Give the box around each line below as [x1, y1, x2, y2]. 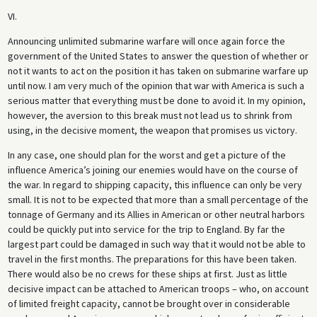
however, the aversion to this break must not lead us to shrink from [7, 109, 292, 122]
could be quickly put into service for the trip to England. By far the [7, 223, 285, 236]
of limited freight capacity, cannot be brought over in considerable [7, 297, 290, 311]
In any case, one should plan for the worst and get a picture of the [7, 149, 286, 162]
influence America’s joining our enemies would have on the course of [7, 163, 298, 177]
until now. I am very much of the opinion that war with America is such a [7, 79, 304, 93]
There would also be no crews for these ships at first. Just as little [7, 267, 287, 281]
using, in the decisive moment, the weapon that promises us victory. [7, 124, 297, 137]
